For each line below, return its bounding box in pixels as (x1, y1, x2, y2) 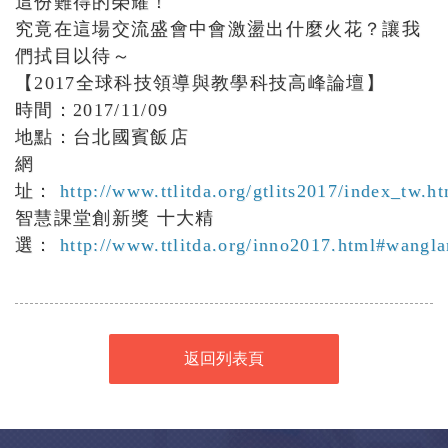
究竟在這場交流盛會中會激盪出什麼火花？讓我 (15, 19, 422, 40)
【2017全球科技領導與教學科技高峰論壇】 (15, 73, 385, 94)
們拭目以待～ (15, 46, 132, 67)
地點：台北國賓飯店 (15, 127, 189, 148)
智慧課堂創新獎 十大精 (15, 208, 215, 229)
